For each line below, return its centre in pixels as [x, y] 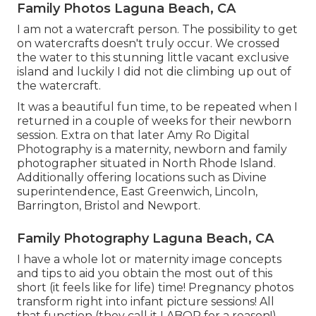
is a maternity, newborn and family [190, 150]
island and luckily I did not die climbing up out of [154, 72]
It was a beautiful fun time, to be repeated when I [157, 107]
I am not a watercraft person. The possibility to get [157, 30]
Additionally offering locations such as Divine [142, 178]
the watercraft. [59, 86]
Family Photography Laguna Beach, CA [145, 239]
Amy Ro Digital [208, 135]
